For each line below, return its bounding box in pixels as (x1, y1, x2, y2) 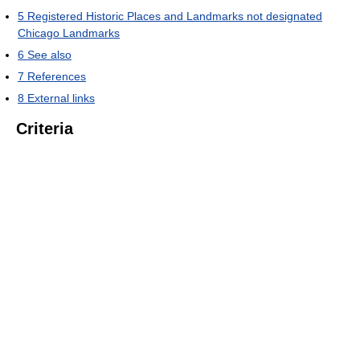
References (27, 69, 86, 83)
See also (27, 47, 72, 61)
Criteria (16, 119, 73, 137)
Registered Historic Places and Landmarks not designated (27, 9, 322, 22)
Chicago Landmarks (18, 26, 120, 39)
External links (27, 91, 95, 104)
